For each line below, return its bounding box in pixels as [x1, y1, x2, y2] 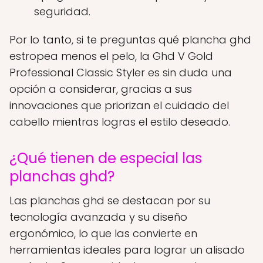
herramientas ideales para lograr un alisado [9, 242, 245, 257]
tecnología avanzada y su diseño [9, 209, 187, 224]
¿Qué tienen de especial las [9, 148, 202, 168]
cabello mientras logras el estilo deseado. [9, 114, 230, 129]
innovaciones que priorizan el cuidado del [9, 97, 229, 113]
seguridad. [34, 4, 90, 19]
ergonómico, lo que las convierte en [9, 225, 197, 241]
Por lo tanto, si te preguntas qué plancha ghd [9, 32, 251, 47]
